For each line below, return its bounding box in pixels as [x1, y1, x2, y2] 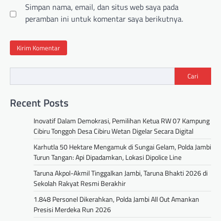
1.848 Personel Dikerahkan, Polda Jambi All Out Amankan [34, 193, 199, 204]
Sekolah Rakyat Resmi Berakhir [34, 178, 126, 188]
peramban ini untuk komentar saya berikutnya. [25, 13, 183, 25]
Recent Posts [10, 94, 69, 110]
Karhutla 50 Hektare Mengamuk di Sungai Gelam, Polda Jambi [34, 141, 211, 152]
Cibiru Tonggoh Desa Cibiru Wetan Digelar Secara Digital [34, 125, 193, 136]
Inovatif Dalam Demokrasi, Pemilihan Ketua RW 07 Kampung [34, 115, 210, 126]
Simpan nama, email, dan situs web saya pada [25, 1, 179, 13]
